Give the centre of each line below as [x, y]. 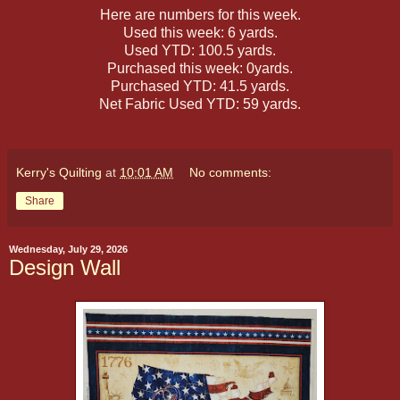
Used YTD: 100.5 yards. [200, 50]
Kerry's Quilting [59, 172]
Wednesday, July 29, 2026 [68, 250]
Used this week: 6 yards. [200, 32]
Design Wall [65, 267]
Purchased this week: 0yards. [200, 68]
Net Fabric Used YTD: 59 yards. [200, 104]
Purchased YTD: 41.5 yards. [200, 86]
